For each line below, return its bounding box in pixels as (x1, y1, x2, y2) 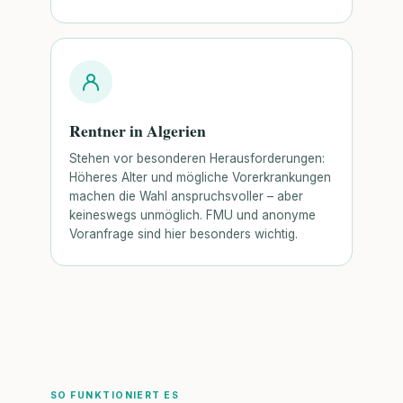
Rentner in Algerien (69, 119, 206, 143)
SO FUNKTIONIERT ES (50, 389, 180, 401)
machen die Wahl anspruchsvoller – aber (69, 188, 303, 203)
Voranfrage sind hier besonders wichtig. (69, 226, 298, 241)
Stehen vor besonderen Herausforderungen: (69, 150, 325, 166)
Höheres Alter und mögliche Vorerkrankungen (69, 169, 331, 184)
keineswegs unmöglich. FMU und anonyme (69, 207, 316, 222)
